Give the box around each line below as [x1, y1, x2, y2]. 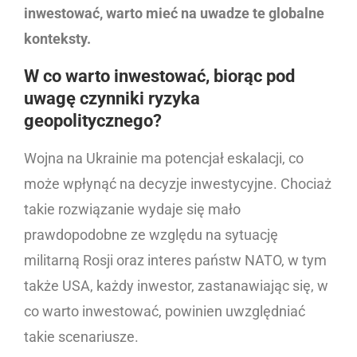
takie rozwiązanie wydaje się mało [24, 200, 241, 218]
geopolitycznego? [24, 110, 166, 131]
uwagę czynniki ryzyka [24, 88, 200, 108]
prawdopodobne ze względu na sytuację [24, 226, 278, 243]
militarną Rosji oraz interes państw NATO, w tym [24, 251, 327, 269]
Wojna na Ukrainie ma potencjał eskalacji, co [24, 149, 304, 167]
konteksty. [24, 29, 94, 47]
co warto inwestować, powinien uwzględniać [24, 302, 305, 320]
